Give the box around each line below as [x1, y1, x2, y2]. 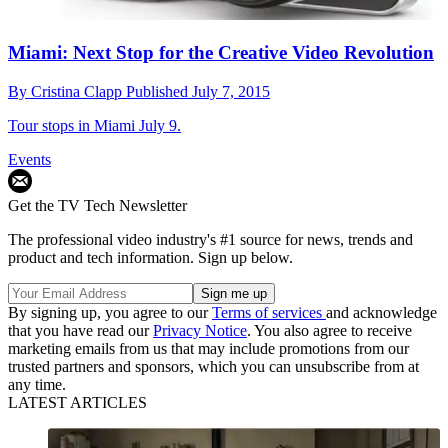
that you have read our [8, 322, 153, 340]
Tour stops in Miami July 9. [8, 117, 181, 135]
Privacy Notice [153, 322, 247, 340]
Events [8, 151, 51, 169]
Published [126, 83, 192, 101]
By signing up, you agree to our [8, 304, 212, 322]
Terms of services [212, 304, 326, 322]
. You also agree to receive [247, 322, 412, 340]
